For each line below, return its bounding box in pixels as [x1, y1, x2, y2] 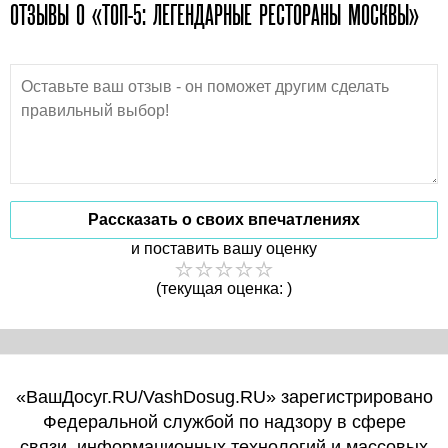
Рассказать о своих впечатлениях [88, 210, 360, 228]
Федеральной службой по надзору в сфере [42, 411, 406, 432]
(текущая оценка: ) [156, 279, 292, 297]
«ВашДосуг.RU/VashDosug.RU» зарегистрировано [15, 386, 433, 407]
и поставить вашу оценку [131, 239, 317, 257]
